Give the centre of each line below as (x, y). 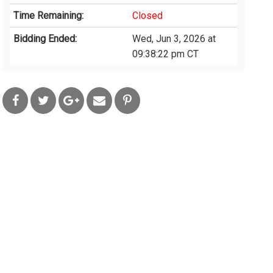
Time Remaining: (49, 16)
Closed (148, 16)
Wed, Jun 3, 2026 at (174, 39)
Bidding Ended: (45, 39)
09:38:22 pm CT (166, 54)
